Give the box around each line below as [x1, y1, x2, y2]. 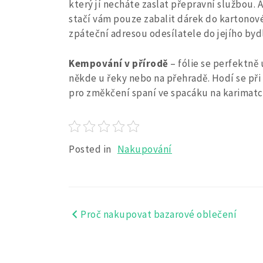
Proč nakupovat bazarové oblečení [80, 207, 237, 221]
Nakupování [117, 142, 173, 156]
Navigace [68, 208, 134, 228]
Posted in [69, 142, 114, 156]
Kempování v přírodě [69, 56, 168, 70]
